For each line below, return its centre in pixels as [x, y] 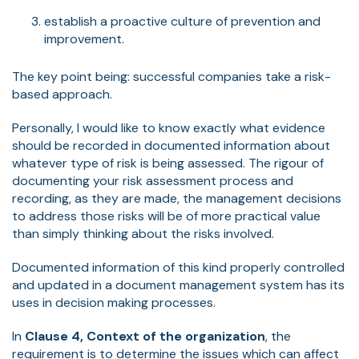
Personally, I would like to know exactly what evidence [169, 127]
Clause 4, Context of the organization [145, 336]
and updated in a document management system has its [178, 284]
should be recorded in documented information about [171, 145]
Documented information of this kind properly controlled [178, 267]
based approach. [62, 94]
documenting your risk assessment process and [153, 180]
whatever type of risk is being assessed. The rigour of [168, 163]
